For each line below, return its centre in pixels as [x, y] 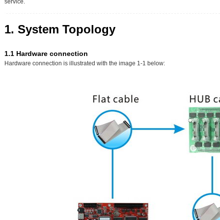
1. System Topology [60, 29]
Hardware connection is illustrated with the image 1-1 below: [85, 63]
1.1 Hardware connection [46, 53]
